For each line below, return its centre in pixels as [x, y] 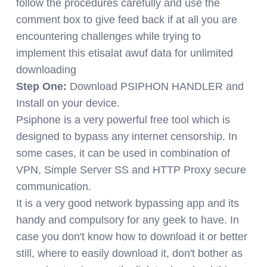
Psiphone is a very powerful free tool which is [123, 119]
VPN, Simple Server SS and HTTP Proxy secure [131, 170]
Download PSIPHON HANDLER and [155, 86]
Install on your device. [68, 103]
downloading [51, 69]
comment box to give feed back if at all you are [127, 19]
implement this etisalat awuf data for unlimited [125, 53]
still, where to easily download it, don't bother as [129, 253]
